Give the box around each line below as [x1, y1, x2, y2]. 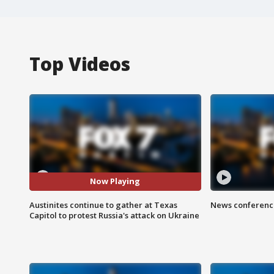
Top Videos [29, 51, 130, 76]
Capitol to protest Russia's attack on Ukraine [29, 209, 199, 221]
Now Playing [90, 176, 141, 187]
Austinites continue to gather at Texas [29, 199, 177, 210]
